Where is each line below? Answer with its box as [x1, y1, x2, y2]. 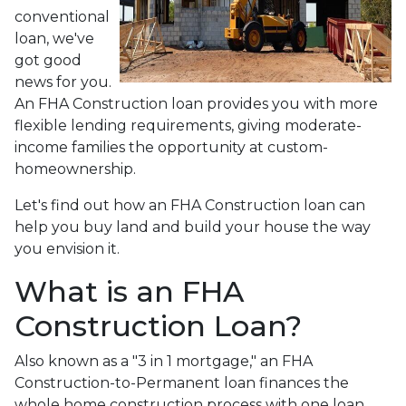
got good [14, 51, 82, 69]
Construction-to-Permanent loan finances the [14, 373, 349, 391]
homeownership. [14, 159, 136, 178]
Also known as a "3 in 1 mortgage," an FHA [14, 352, 313, 370]
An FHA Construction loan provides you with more [14, 94, 378, 112]
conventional [14, 7, 110, 25]
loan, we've [14, 29, 94, 47]
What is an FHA [14, 273, 244, 309]
